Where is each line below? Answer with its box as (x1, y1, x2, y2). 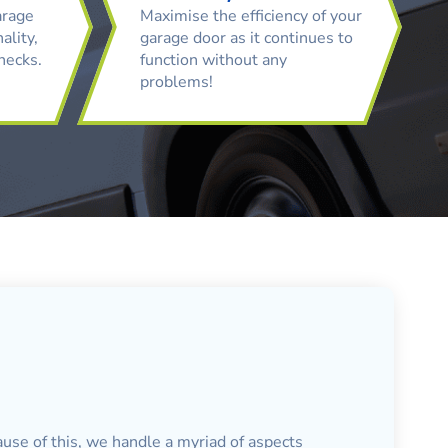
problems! (140, 70, 218, 93)
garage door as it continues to (140, 26, 354, 49)
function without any (140, 48, 288, 71)
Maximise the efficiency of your (140, 4, 363, 27)
